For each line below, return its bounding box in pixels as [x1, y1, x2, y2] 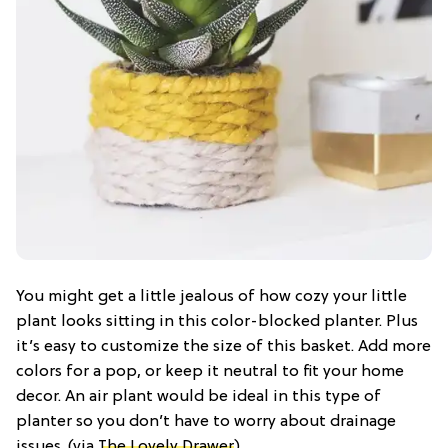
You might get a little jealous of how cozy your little [16, 287, 407, 306]
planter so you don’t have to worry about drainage [16, 412, 396, 431]
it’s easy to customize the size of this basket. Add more [16, 337, 431, 356]
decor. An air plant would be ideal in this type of [16, 387, 381, 406]
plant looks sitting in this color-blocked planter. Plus [16, 312, 418, 331]
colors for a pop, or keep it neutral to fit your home [16, 362, 404, 381]
